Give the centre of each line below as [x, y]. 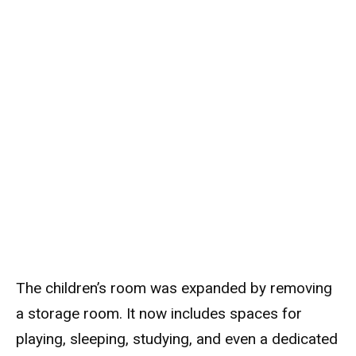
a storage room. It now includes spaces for [159, 313]
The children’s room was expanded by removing [174, 288]
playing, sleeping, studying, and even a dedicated [177, 339]
